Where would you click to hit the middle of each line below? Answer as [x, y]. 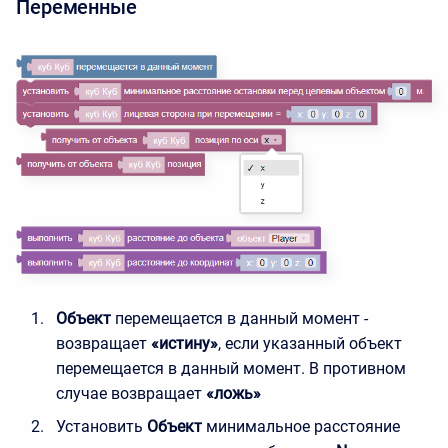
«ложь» [233, 393]
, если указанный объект [310, 343]
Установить [99, 426]
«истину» [184, 343]
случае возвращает [129, 393]
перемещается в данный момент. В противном [231, 368]
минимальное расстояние [303, 426]
